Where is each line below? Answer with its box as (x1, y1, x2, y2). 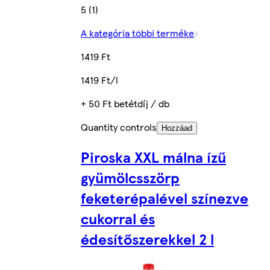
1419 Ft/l (81, 72, 118, 87)
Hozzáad (162, 123, 192, 133)
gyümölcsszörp (81, 166, 180, 187)
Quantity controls (81, 119, 157, 134)
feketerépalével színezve (81, 187, 248, 208)
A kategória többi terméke (81, 25, 194, 40)
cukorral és (81, 207, 155, 228)
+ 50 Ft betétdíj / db (81, 96, 169, 110)
